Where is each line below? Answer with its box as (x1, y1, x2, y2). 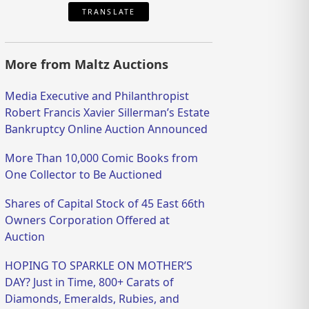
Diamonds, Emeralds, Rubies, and (5, 291, 180, 307)
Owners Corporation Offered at (5, 212, 170, 228)
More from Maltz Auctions (5, 56, 169, 73)
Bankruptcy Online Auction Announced (5, 121, 208, 137)
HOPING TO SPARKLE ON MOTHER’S (5, 258, 193, 274)
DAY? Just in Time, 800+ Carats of (5, 275, 175, 290)
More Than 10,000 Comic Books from (5, 150, 199, 166)
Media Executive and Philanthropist (5, 88, 190, 104)
